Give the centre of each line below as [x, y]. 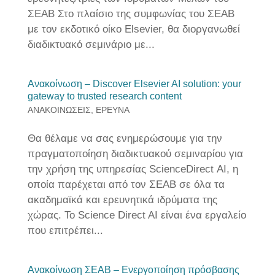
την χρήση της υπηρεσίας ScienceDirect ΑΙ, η [133, 169]
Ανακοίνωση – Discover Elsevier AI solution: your [134, 84]
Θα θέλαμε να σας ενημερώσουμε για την [125, 138]
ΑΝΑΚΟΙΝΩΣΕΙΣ [59, 110]
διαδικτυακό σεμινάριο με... [91, 45]
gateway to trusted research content [104, 96]
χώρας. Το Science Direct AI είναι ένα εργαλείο [137, 215]
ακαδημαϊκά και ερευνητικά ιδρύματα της [122, 200]
